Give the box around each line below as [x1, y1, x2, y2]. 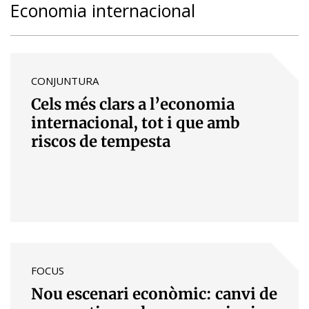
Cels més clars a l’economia [31, 94, 235, 114]
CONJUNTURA [31, 73, 99, 88]
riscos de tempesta [31, 131, 170, 151]
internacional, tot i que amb [31, 112, 240, 132]
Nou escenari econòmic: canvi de [31, 283, 277, 303]
